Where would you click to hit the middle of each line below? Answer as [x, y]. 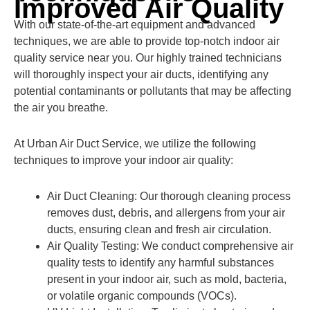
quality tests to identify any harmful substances [161, 263]
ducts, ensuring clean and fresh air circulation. [159, 229]
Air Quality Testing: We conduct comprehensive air [170, 246]
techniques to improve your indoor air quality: [124, 160]
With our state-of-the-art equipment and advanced [135, 25]
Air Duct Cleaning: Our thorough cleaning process [169, 196]
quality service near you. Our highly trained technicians [148, 58]
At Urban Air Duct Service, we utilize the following [135, 144]
